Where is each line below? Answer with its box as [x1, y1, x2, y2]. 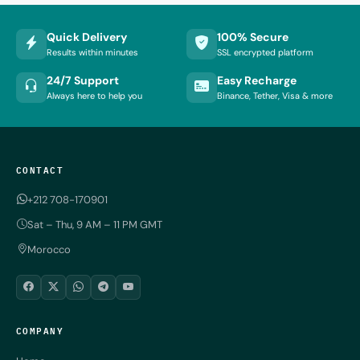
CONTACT [16, 161, 64, 177]
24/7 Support [47, 73, 119, 88]
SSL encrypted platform [217, 47, 313, 59]
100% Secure [217, 30, 288, 45]
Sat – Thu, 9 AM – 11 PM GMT [27, 217, 162, 231]
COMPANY [16, 321, 64, 337]
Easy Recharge [217, 73, 297, 88]
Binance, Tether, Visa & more [217, 90, 333, 102]
